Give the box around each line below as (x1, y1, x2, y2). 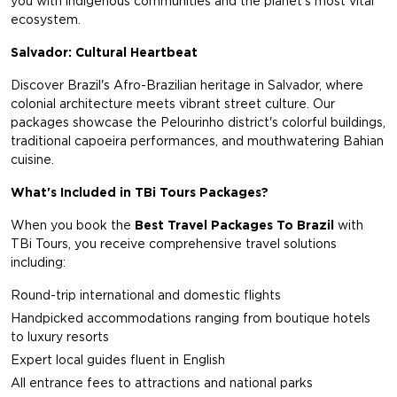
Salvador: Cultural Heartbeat (11, 45, 198, 60)
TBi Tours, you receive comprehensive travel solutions (11, 237, 337, 252)
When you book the (11, 218, 135, 233)
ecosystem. (11, 12, 81, 27)
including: (11, 255, 66, 270)
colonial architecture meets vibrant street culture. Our (11, 97, 335, 112)
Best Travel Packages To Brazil (135, 218, 334, 233)
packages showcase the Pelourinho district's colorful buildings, (11, 115, 385, 130)
